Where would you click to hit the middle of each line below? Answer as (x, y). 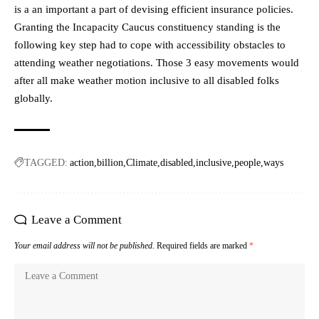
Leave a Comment (77, 219)
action (82, 162)
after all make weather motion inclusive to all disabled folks (147, 80)
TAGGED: (46, 162)
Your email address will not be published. (84, 245)
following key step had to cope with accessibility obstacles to (150, 45)
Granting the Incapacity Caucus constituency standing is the (147, 27)
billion (110, 162)
